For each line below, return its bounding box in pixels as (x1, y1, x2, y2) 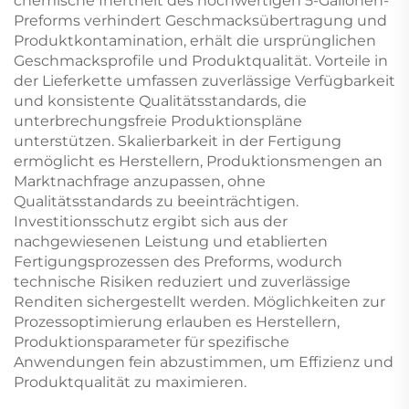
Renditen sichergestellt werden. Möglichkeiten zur (14, 292, 385, 310)
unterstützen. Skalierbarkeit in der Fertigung (14, 131, 341, 150)
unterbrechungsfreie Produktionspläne (14, 111, 302, 130)
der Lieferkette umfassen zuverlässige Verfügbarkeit (14, 71, 395, 89)
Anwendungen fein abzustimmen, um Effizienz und (14, 352, 393, 371)
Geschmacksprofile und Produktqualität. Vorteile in (14, 51, 388, 69)
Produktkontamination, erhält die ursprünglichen (14, 31, 376, 49)
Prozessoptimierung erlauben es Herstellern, (14, 312, 340, 330)
